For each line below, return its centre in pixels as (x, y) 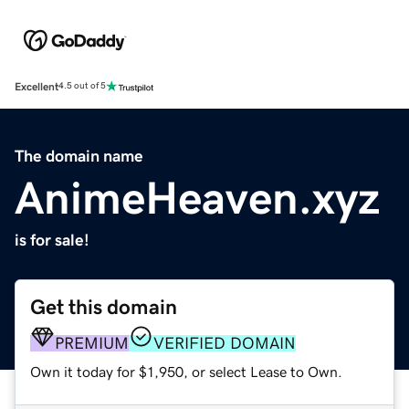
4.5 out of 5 (82, 86)
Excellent (37, 86)
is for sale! (52, 240)
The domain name (79, 156)
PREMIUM (92, 343)
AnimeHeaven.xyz (197, 198)
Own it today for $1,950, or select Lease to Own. (186, 371)
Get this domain (104, 307)
